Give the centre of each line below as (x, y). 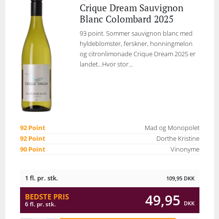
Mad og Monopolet (172, 128)
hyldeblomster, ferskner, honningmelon (136, 44)
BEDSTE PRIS (47, 196)
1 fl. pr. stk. (41, 178)
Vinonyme (185, 149)
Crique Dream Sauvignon (131, 8)
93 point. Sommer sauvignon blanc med (136, 33)
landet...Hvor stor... (106, 64)
